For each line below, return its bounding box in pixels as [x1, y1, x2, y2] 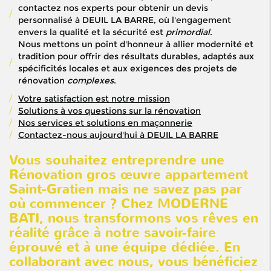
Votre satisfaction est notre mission [18, 93, 170, 105]
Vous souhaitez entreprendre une [9, 151, 224, 170]
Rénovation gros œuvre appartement [9, 166, 248, 184]
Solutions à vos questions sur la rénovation [18, 105, 201, 117]
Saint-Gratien [9, 180, 94, 199]
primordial [166, 27, 210, 38]
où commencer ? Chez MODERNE [9, 195, 228, 214]
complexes [67, 75, 114, 87]
